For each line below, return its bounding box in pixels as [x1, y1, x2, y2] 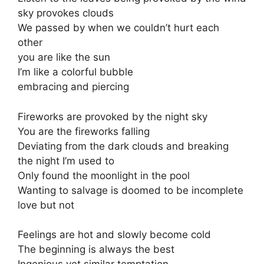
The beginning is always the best [18, 243, 174, 256]
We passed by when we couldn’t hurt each [18, 22, 219, 34]
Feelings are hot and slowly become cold [18, 229, 211, 241]
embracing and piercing [18, 81, 129, 93]
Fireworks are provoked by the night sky [18, 110, 207, 123]
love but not [18, 199, 74, 211]
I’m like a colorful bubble [18, 66, 133, 78]
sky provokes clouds [18, 7, 114, 19]
